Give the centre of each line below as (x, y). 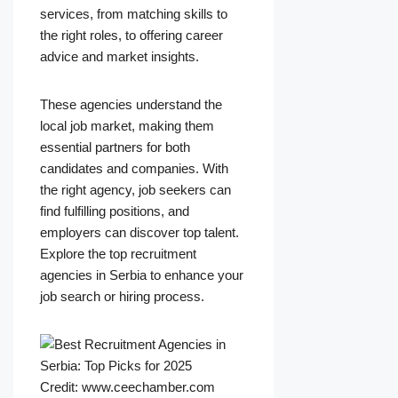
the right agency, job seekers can (135, 190)
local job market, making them (127, 126)
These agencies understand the (131, 105)
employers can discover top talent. (139, 233)
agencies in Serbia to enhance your (142, 275)
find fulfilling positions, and (115, 211)
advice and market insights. (119, 57)
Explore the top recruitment (118, 254)
